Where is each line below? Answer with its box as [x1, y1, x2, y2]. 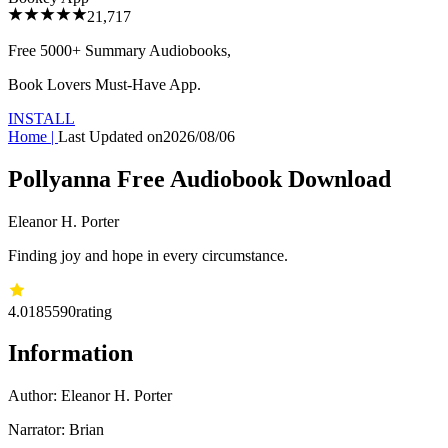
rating [76, 302, 112, 320]
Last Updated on [58, 127, 163, 145]
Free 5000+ [8, 41, 85, 59]
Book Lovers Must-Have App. [8, 75, 201, 93]
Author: [8, 387, 61, 405]
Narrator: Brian [8, 421, 104, 439]
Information [8, 340, 133, 367]
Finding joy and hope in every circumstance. [8, 246, 288, 264]
